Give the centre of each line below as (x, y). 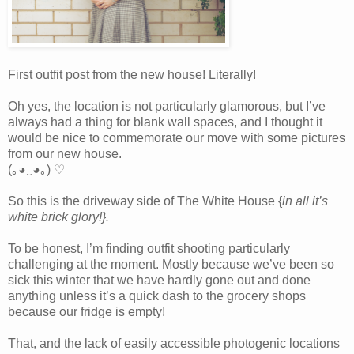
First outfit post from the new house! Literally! (132, 74)
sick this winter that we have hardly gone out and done (159, 280)
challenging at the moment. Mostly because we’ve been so (171, 264)
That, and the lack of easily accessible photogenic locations (174, 343)
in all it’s (305, 201)
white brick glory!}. (58, 217)
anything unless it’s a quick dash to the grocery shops (157, 296)
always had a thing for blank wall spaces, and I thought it (165, 122)
